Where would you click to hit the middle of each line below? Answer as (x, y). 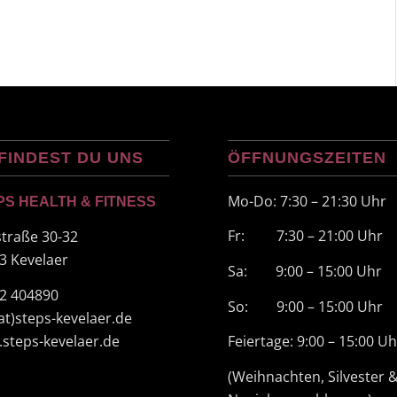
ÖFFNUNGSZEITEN (307, 157)
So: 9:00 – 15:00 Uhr (306, 306)
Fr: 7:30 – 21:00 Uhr (306, 236)
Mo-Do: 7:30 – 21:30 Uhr (307, 201)
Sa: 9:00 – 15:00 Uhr (305, 272)
